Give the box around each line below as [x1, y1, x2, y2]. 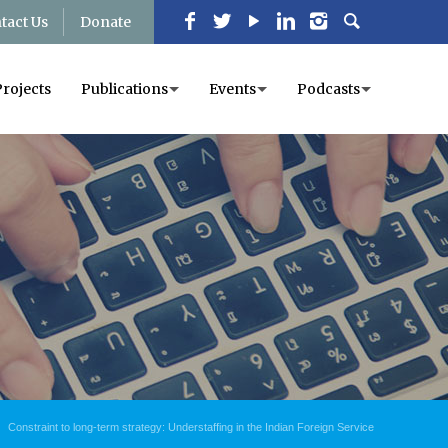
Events [209, 80, 256, 98]
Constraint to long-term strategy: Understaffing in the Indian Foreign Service [7, 421, 374, 433]
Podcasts [297, 80, 360, 98]
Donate [80, 13, 131, 31]
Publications [81, 80, 168, 98]
